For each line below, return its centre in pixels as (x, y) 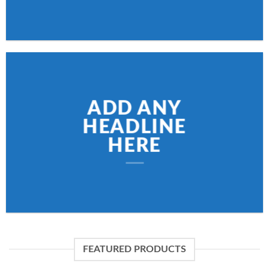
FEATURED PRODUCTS (134, 249)
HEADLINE (134, 127)
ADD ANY (134, 108)
